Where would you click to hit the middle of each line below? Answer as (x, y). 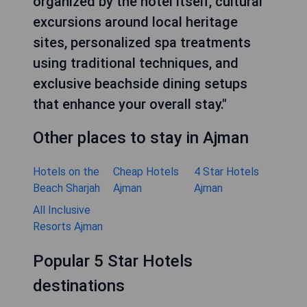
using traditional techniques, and (136, 63)
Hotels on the (66, 172)
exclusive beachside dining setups (140, 84)
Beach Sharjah (66, 188)
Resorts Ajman (68, 227)
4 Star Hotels (226, 172)
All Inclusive (62, 210)
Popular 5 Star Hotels (113, 261)
